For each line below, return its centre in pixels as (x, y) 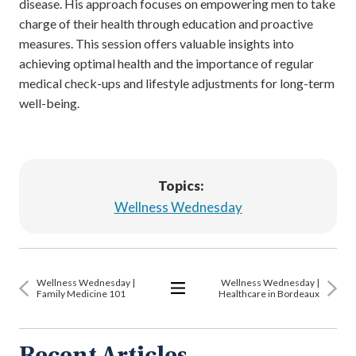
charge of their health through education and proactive (166, 24)
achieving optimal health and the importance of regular (166, 64)
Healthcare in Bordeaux (269, 294)
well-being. (49, 103)
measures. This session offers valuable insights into (157, 44)
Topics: (181, 186)
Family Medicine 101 (81, 294)
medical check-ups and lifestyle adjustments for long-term (177, 83)
